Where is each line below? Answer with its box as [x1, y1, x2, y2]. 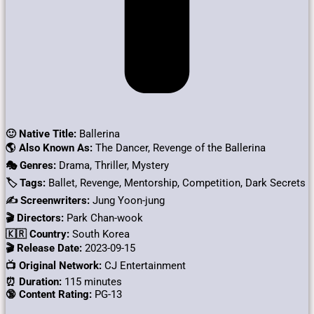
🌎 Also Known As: [6, 142, 93, 155]
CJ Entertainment [102, 259, 186, 273]
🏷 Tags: [6, 177, 46, 190]
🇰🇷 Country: [6, 228, 69, 241]
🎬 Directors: [6, 212, 64, 225]
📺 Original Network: [6, 259, 102, 273]
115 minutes [62, 275, 122, 289]
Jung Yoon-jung [90, 194, 165, 207]
